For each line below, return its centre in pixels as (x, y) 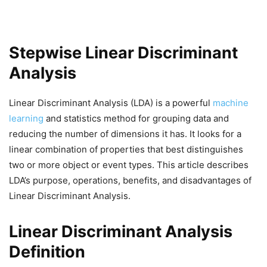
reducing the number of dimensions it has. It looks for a (125, 134)
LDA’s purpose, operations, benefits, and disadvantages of (130, 180)
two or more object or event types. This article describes (129, 165)
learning (26, 118)
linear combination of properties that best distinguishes (126, 149)
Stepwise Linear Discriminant (123, 53)
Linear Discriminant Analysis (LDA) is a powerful (111, 103)
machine (231, 103)
